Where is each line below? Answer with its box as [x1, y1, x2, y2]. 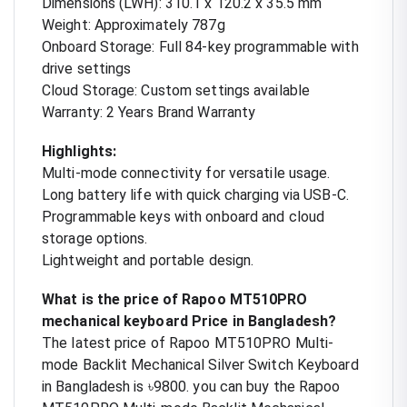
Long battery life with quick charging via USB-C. [42, 185, 349, 203]
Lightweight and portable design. [42, 251, 254, 269]
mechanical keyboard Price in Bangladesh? [42, 312, 337, 330]
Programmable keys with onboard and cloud [42, 207, 325, 225]
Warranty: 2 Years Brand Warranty [42, 103, 256, 121]
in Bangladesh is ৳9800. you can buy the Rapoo [42, 377, 341, 395]
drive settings [42, 59, 132, 77]
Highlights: [42, 142, 117, 160]
